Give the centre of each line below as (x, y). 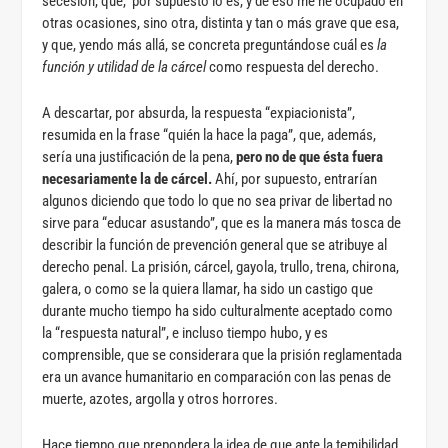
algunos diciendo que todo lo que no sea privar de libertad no (218, 200)
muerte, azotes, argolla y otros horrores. (160, 398)
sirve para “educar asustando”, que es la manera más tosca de (222, 222)
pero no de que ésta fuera (310, 156)
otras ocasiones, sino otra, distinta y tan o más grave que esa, (221, 22)
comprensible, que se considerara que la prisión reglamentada (222, 354)
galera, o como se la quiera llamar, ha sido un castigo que (208, 288)
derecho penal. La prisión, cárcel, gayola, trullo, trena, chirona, (221, 266)
